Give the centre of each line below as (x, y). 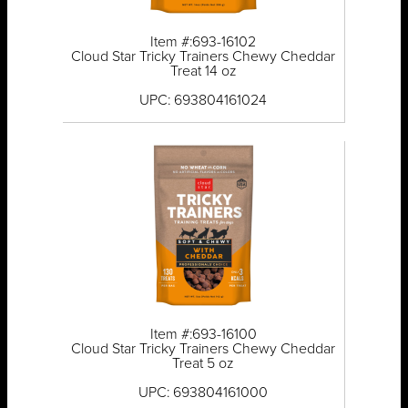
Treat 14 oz (203, 71)
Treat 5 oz (204, 364)
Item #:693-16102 (204, 42)
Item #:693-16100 (203, 335)
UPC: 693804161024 (204, 101)
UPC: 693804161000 (204, 393)
